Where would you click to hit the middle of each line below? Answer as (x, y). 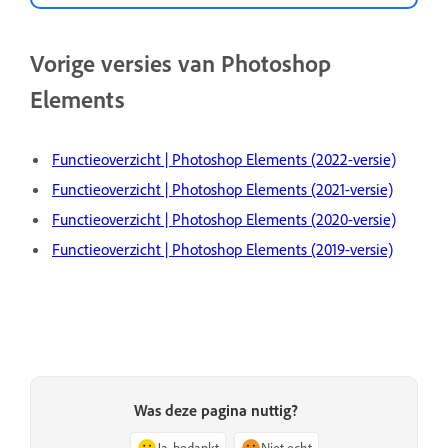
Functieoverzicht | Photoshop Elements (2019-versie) (222, 249)
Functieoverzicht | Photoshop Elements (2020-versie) (224, 219)
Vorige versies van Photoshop (180, 63)
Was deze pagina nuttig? (216, 410)
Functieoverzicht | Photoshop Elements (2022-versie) (224, 159)
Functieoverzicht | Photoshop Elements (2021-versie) (222, 189)
